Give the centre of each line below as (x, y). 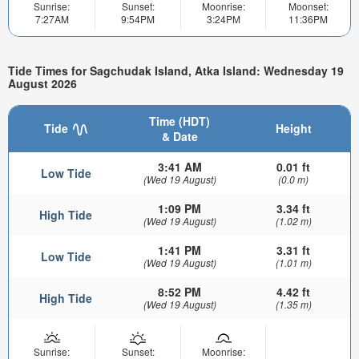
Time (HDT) (179, 121)
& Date (179, 136)
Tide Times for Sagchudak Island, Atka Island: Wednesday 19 (176, 71)
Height (293, 128)
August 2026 (42, 84)
